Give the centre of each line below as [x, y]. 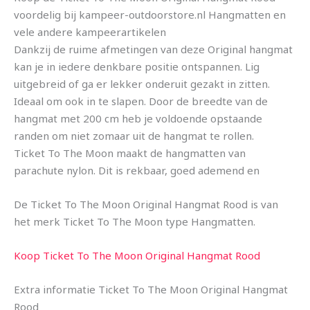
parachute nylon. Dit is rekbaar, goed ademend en [137, 171]
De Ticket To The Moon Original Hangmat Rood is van [146, 204]
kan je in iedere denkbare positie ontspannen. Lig [137, 67]
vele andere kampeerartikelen [90, 32]
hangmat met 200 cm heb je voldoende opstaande [138, 119]
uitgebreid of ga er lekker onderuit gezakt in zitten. [142, 84]
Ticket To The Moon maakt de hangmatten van [130, 153]
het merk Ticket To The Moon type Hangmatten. [135, 222]
